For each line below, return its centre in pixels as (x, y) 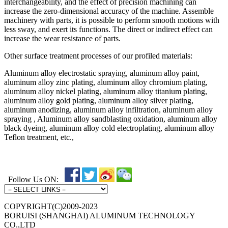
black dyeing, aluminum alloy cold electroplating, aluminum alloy (109, 128)
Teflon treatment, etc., (39, 137)
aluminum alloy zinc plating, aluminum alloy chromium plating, (106, 82)
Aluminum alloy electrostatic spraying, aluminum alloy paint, (102, 73)
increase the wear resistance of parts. (62, 39)
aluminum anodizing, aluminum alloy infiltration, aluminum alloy (108, 110)
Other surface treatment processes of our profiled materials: (98, 56)
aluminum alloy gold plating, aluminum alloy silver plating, (99, 101)
